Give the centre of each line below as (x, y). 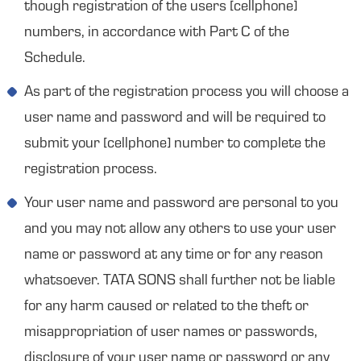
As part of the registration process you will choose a (187, 93)
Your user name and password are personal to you (181, 204)
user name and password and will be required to (175, 118)
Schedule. (55, 59)
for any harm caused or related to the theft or (166, 307)
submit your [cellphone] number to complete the (175, 144)
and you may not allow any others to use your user (180, 230)
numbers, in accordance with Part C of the (157, 33)
